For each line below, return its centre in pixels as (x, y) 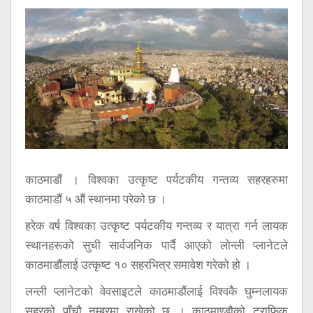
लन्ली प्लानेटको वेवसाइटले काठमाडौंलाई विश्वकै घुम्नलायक (156, 291)
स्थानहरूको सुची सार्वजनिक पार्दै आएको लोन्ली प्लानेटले (156, 245)
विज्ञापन (39, 137)
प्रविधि (38, 22)
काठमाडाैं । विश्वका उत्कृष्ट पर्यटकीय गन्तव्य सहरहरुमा (156, 180)
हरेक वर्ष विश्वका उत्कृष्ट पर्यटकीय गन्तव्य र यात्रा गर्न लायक (156, 226)
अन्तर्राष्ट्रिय (49, 80)
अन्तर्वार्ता (42, 51)
